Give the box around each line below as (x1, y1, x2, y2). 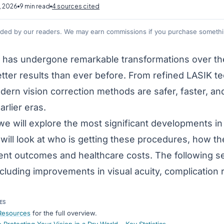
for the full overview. (30, 209, 97, 217)
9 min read (19, 2, 50, 10)
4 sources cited (52, 2, 99, 10)
